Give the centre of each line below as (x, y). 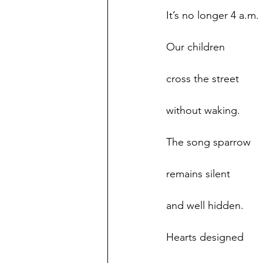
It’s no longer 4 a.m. (213, 15)
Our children (195, 47)
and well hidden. (205, 205)
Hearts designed (205, 237)
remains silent (198, 174)
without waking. (203, 110)
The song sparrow (208, 142)
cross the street (203, 79)
